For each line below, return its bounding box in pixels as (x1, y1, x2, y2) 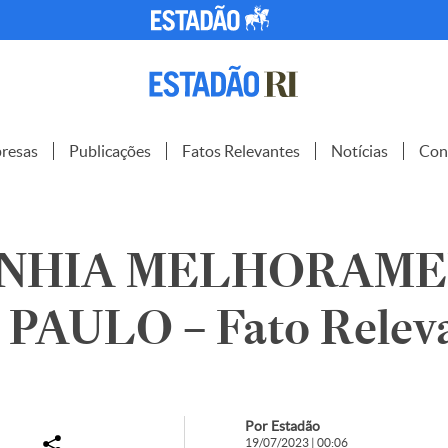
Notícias (331, 142, 388, 160)
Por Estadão (244, 418, 320, 434)
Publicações (69, 142, 151, 160)
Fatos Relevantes (182, 142, 300, 160)
